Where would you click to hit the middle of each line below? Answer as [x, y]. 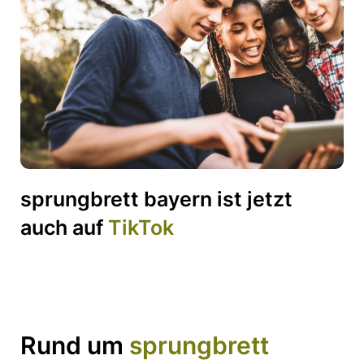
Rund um [75, 346]
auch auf [64, 228]
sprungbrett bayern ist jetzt [156, 199]
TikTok [141, 228]
